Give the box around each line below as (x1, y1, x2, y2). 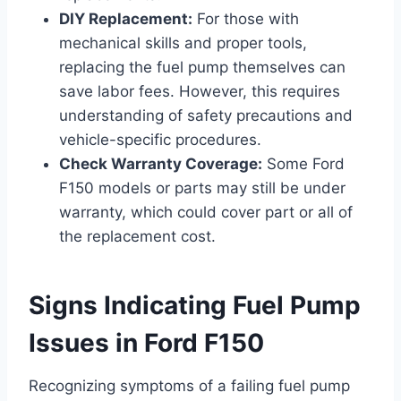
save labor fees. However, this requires (59, 81, 340, 100)
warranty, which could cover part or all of (59, 202, 353, 221)
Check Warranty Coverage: (59, 154, 262, 173)
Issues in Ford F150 (29, 327, 264, 358)
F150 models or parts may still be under (59, 178, 346, 197)
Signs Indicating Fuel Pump (29, 289, 361, 320)
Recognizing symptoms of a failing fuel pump (29, 376, 350, 395)
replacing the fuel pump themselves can (59, 57, 346, 76)
